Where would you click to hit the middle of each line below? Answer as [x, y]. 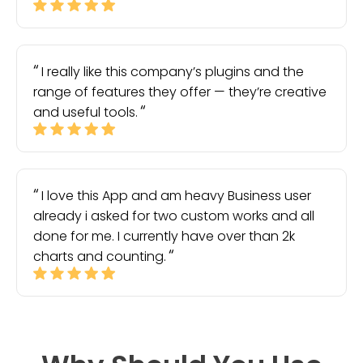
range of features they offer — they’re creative [180, 92]
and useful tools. [85, 112]
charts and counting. [100, 256]
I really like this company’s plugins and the [173, 72]
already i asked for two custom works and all [174, 216]
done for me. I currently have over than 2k [164, 236]
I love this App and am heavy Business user [176, 196]
